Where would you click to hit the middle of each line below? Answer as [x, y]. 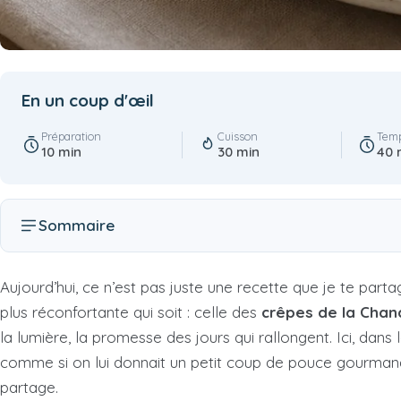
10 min [61, 152]
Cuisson [237, 137]
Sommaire [77, 226]
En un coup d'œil [88, 101]
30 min [238, 152]
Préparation [71, 137]
